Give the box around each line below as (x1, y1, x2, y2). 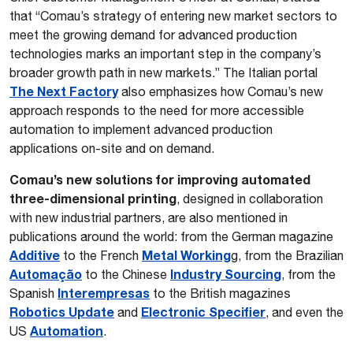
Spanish (9, 286, 58, 300)
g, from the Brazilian (231, 248, 344, 262)
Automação (9, 266, 82, 281)
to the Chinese (82, 267, 170, 281)
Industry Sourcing (170, 266, 281, 281)
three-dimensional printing (9, 191, 176, 206)
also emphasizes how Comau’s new (118, 84, 323, 98)
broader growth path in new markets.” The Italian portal (9, 65, 318, 80)
